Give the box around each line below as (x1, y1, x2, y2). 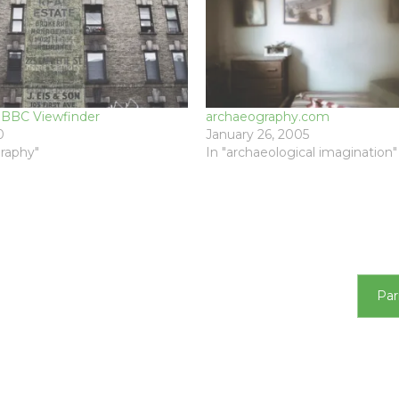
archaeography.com (205, 108, 330, 125)
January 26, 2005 (205, 126, 309, 142)
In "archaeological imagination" (205, 143, 397, 160)
